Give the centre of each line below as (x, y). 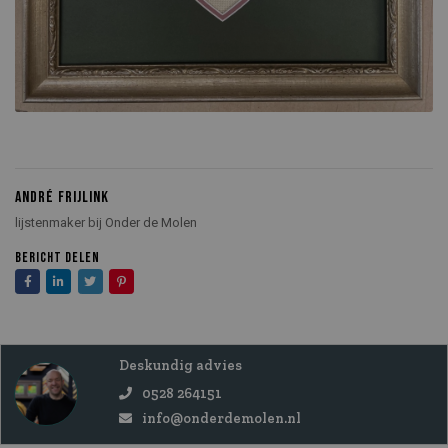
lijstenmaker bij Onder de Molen (106, 222)
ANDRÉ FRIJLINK (62, 198)
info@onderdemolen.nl (221, 418)
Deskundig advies (180, 366)
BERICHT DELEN (57, 257)
